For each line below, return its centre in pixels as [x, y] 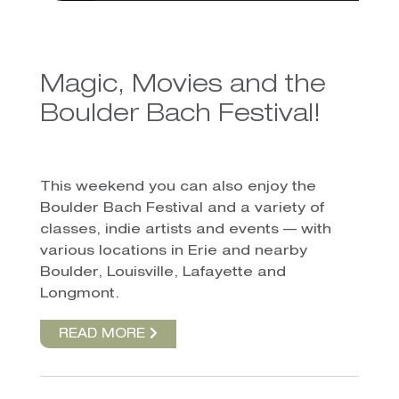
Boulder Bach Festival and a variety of [182, 208]
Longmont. [79, 294]
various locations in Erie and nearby [173, 251]
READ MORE [104, 334]
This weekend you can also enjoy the [178, 187]
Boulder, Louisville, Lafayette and [163, 273]
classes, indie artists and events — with [185, 230]
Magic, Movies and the [183, 86]
